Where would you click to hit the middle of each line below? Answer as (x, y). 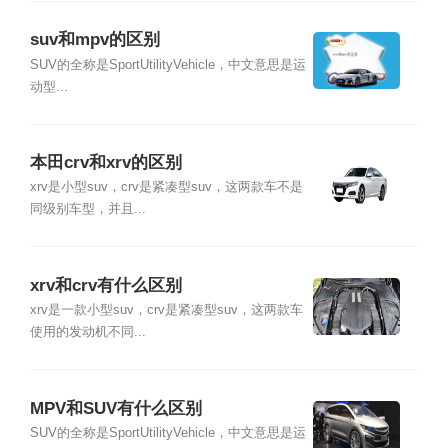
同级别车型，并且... (87, 209)
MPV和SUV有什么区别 (115, 408)
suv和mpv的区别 (94, 40)
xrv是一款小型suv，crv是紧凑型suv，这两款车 (166, 310)
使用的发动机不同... (87, 332)
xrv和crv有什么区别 (105, 285)
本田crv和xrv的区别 (105, 163)
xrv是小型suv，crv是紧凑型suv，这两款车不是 (166, 187)
